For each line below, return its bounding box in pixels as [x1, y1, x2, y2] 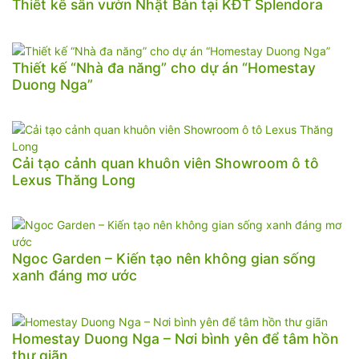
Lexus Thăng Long [12, 171, 135, 188]
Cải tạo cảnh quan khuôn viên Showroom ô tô [12, 154, 319, 171]
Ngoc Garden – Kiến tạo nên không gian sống [12, 249, 316, 267]
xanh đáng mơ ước [12, 266, 137, 284]
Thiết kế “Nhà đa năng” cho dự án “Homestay [12, 58, 316, 76]
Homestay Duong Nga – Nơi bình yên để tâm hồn [12, 329, 338, 347]
